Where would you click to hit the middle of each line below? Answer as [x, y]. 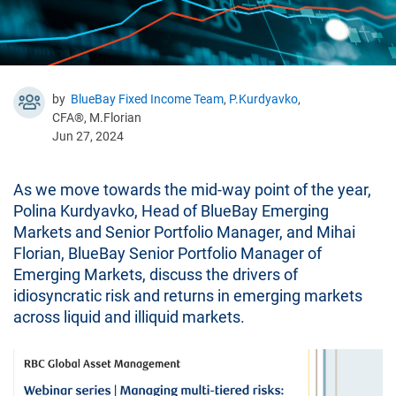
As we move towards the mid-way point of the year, [192, 189]
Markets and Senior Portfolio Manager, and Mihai [184, 232]
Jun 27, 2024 [88, 136]
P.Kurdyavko [263, 99]
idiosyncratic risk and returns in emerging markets [188, 295]
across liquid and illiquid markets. [129, 316]
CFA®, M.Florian [97, 117]
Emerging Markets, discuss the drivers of [156, 274]
